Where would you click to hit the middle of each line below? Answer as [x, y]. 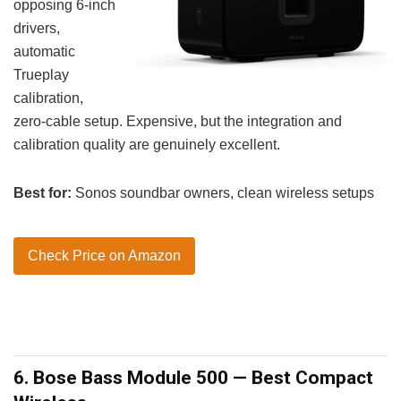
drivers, [37, 28]
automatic [44, 51]
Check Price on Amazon [104, 255]
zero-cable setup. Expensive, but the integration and [178, 121]
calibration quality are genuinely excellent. [147, 144]
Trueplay [41, 74]
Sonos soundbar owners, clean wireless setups [223, 192]
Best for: [43, 192]
